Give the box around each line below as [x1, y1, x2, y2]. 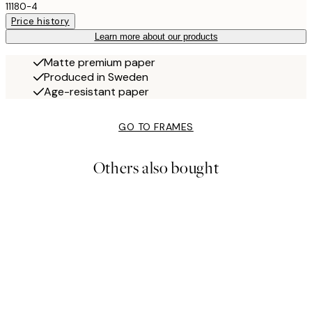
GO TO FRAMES [118, 120, 194, 134]
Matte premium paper [44, 55, 155, 70]
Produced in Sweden [44, 70, 148, 85]
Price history [11, 15, 70, 28]
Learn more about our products [94, 31, 218, 42]
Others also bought [93, 157, 219, 180]
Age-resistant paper [44, 84, 149, 100]
